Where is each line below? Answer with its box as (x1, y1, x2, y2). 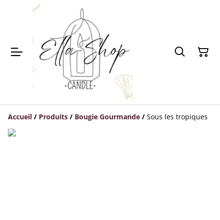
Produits (39, 111, 68, 121)
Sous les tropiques (147, 111, 208, 121)
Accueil (8, 111, 32, 121)
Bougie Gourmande (75, 111, 140, 121)
